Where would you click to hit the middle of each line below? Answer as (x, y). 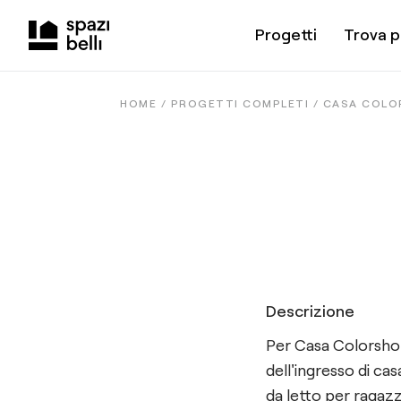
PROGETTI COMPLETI (239, 103)
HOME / (145, 103)
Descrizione (310, 311)
